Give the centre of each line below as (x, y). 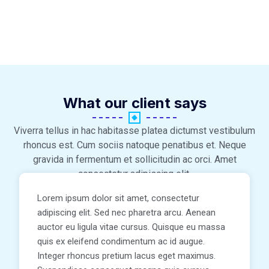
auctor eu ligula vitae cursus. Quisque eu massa (131, 227)
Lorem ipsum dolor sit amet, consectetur (118, 198)
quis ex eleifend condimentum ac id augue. (121, 242)
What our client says (134, 103)
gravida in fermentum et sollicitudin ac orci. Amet (134, 160)
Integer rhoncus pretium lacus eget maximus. (126, 256)
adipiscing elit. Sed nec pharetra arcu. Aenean (126, 213)
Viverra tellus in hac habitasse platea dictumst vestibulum (134, 131)
